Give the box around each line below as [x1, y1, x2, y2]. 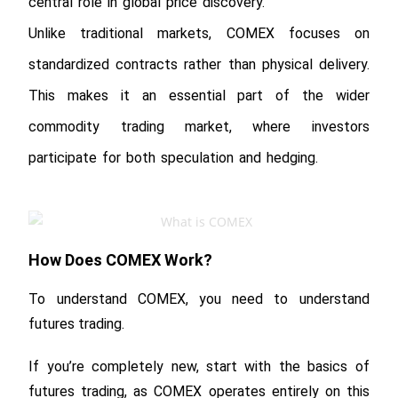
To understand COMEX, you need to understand [28, 290, 370, 307]
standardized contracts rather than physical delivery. [28, 56, 370, 73]
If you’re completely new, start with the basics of [28, 357, 370, 375]
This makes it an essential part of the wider [28, 87, 370, 104]
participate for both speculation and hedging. [28, 149, 319, 166]
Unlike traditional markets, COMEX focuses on [28, 25, 370, 42]
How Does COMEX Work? [28, 250, 213, 269]
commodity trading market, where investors [28, 118, 370, 135]
